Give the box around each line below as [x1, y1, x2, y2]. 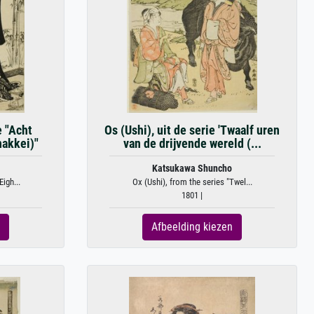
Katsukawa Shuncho [152, 163, 232, 175]
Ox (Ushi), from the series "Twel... [132, 177, 252, 187]
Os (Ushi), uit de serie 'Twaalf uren [104, 123, 280, 137]
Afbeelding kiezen [151, 220, 233, 233]
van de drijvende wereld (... [123, 137, 261, 151]
